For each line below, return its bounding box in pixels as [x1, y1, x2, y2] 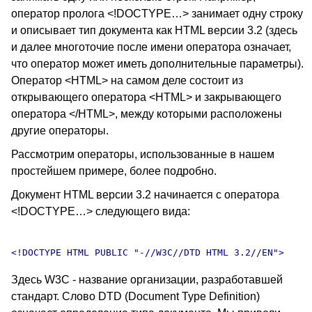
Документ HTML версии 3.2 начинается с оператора [11, 189, 279, 201]
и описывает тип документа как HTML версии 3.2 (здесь [11, 24, 297, 36]
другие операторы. [11, 125, 109, 136]
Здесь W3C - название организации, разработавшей [11, 274, 283, 286]
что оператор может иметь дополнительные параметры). [11, 58, 304, 70]
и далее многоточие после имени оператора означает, [11, 41, 291, 53]
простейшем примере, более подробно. [11, 165, 217, 177]
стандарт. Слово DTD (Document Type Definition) [11, 290, 260, 302]
